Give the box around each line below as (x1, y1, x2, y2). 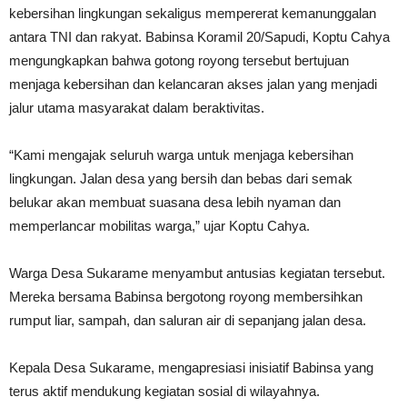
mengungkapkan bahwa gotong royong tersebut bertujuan (9, 53, 349, 68)
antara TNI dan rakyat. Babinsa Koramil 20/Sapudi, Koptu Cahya (9, 29, 390, 45)
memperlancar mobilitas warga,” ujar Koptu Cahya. (9, 218, 310, 233)
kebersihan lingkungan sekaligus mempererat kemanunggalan (9, 5, 376, 21)
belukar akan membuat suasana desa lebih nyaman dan (9, 194, 341, 210)
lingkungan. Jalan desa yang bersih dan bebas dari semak (9, 171, 352, 186)
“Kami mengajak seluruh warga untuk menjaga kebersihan (9, 147, 353, 163)
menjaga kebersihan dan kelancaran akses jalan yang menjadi (9, 76, 377, 92)
